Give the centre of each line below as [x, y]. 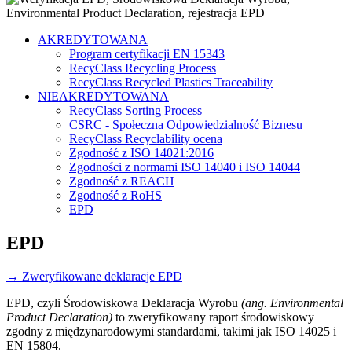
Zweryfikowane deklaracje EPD [101, 276]
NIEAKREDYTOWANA [103, 96]
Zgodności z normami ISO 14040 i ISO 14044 [185, 167]
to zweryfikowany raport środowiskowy [213, 317]
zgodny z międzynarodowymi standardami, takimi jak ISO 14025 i [171, 331]
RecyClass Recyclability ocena [146, 139]
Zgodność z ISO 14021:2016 [141, 153]
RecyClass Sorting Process [136, 110]
